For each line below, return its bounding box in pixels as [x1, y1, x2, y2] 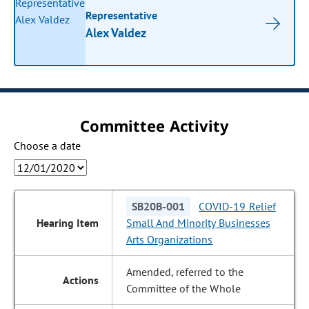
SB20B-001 [132, 199, 186, 213]
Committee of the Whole [126, 281, 241, 295]
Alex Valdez [86, 24, 147, 41]
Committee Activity [80, 115, 229, 136]
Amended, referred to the [126, 265, 243, 279]
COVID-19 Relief [199, 199, 276, 213]
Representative [86, 8, 158, 22]
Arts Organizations [126, 232, 213, 246]
